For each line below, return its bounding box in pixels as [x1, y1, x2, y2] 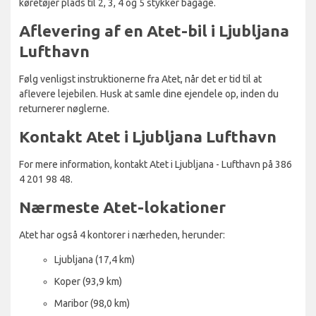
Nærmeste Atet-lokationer [19, 197, 226, 216]
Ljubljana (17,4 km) [54, 253, 135, 265]
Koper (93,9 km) [54, 275, 122, 287]
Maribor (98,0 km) [54, 297, 130, 309]
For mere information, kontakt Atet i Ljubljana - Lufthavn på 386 [19, 158, 292, 170]
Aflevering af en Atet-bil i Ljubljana [19, 21, 289, 39]
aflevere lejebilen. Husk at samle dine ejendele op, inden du [19, 87, 279, 99]
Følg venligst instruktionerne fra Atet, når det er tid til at [19, 73, 262, 85]
